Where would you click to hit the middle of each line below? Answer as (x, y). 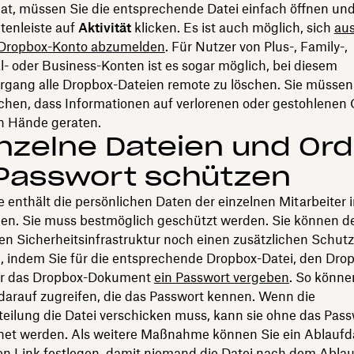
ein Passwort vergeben (221, 277)
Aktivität (104, 27)
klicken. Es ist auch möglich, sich (232, 27)
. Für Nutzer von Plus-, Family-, (256, 46)
